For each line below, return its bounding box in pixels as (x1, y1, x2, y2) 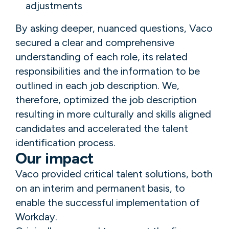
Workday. (15, 211, 57, 223)
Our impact (15, 149, 94, 168)
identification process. (15, 136, 116, 149)
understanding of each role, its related (15, 51, 188, 63)
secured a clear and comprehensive (15, 36, 174, 49)
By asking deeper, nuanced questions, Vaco (15, 22, 213, 35)
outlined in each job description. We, (15, 79, 179, 92)
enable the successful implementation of (15, 196, 200, 209)
